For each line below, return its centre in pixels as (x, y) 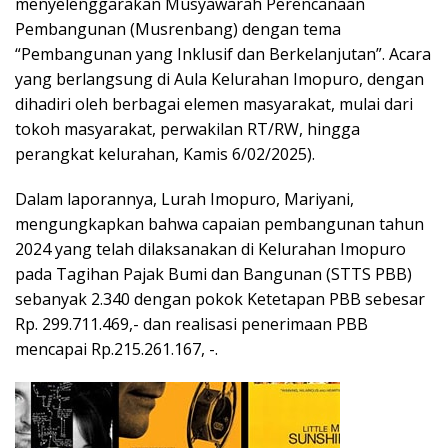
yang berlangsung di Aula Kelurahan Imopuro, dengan (219, 78)
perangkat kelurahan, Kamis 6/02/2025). (165, 153)
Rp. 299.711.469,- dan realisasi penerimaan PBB (191, 323)
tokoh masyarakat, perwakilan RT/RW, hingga (187, 128)
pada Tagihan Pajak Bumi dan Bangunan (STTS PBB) (213, 273)
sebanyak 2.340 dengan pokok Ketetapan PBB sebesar (220, 298)
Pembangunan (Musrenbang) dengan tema (178, 28)
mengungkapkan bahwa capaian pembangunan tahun (219, 223)
